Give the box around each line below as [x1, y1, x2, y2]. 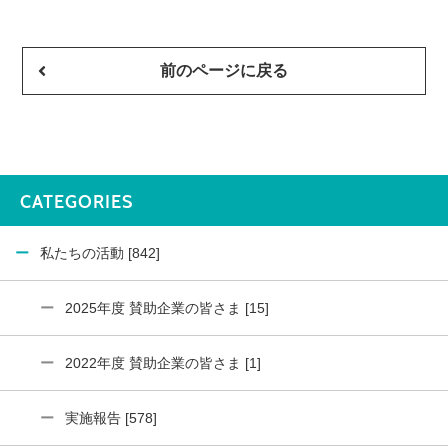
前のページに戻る [160, 62, 288, 80]
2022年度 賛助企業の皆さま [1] [65, 355, 262, 372]
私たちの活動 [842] [40, 245, 161, 262]
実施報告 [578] [65, 410, 158, 427]
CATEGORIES [20, 190, 134, 214]
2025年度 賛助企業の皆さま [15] [65, 300, 270, 317]
